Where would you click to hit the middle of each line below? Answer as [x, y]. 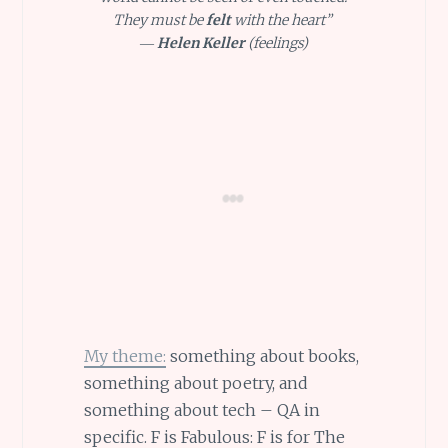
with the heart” [284, 19]
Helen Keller [200, 42]
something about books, [262, 356]
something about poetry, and [195, 383]
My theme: [124, 356]
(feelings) [276, 42]
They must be [159, 19]
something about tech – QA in [201, 410]
